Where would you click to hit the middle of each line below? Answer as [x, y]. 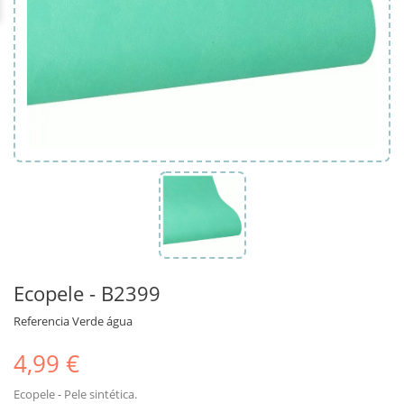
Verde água [102, 321]
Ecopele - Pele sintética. [75, 394]
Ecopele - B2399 [87, 293]
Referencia [41, 321]
